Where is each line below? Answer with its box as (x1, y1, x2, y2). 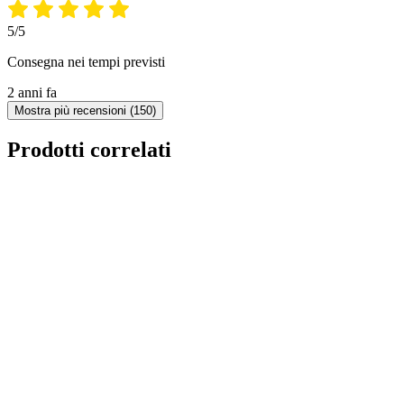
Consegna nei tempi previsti (7, 54, 165, 70)
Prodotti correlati (7, 138, 171, 162)
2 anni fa (7, 85, 57, 101)
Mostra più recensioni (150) (14, 104, 156, 118)
